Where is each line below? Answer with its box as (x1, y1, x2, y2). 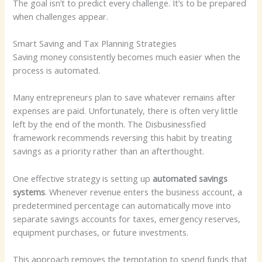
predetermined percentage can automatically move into (13, 199, 232, 211)
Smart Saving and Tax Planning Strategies (13, 37, 177, 50)
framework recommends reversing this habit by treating (13, 132, 233, 144)
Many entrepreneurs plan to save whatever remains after (13, 91, 236, 104)
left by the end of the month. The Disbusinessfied (13, 118, 206, 130)
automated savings (153, 172, 228, 184)
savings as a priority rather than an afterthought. (13, 145, 205, 157)
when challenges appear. (13, 10, 109, 22)
